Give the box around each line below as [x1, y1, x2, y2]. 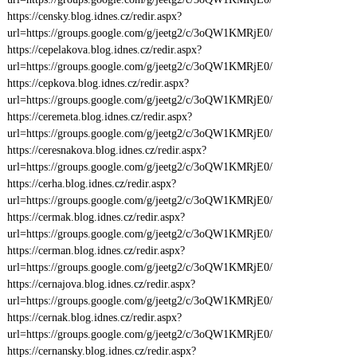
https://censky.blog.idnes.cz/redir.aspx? [6, 10, 182, 22]
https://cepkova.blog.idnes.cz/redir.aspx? [6, 77, 189, 89]
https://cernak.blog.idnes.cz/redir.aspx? [6, 312, 182, 324]
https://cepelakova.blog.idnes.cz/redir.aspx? [6, 44, 202, 56]
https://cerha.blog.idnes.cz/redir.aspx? [6, 178, 176, 190]
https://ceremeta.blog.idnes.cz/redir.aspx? [6, 111, 192, 123]
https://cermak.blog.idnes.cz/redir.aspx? [6, 211, 185, 223]
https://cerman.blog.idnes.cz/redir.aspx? [6, 245, 185, 257]
